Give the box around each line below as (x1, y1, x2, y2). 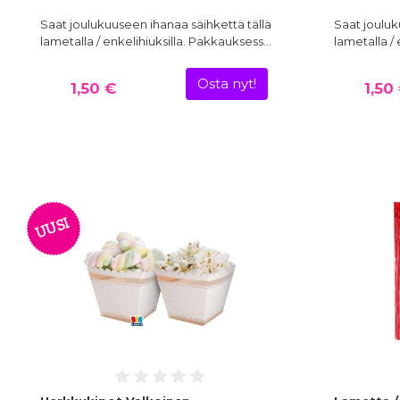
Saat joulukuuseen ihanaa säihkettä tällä (40, 17, 271, 32)
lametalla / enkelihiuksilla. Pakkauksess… (40, 34, 271, 49)
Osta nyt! (196, 76, 256, 93)
